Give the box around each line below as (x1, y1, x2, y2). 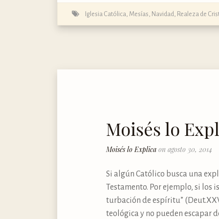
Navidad (152, 10, 174, 18)
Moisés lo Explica (106, 145, 158, 154)
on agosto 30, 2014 (158, 145, 212, 154)
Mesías (129, 10, 149, 18)
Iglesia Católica (85, 10, 126, 18)
